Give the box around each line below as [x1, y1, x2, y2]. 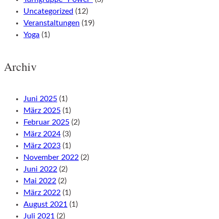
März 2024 [23, 130, 61, 138]
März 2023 [23, 141, 61, 150]
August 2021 [23, 200, 67, 208]
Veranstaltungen [23, 19, 80, 27]
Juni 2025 [23, 94, 57, 103]
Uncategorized [23, 7, 73, 15]
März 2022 [23, 188, 61, 197]
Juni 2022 [23, 165, 57, 173]
